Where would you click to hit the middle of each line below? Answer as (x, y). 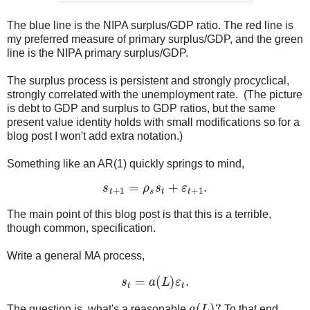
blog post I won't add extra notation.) (95, 136)
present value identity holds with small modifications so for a (153, 122)
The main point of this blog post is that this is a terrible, (139, 215)
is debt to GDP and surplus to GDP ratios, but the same (141, 109)
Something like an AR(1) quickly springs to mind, (126, 164)
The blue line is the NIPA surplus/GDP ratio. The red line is (150, 26)
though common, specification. (81, 228)
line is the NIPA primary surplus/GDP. (98, 53)
